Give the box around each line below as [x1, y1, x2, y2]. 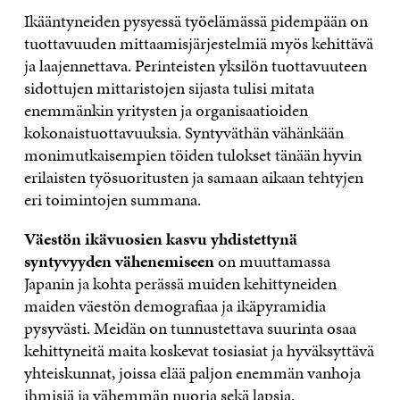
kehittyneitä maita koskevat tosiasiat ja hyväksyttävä [23, 338, 374, 363]
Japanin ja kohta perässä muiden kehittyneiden [23, 271, 337, 296]
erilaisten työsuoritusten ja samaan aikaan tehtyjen [23, 165, 363, 190]
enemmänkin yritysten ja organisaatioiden [23, 98, 308, 123]
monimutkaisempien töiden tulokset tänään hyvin [23, 143, 362, 168]
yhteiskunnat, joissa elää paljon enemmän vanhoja [23, 361, 361, 386]
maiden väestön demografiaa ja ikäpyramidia [23, 294, 326, 319]
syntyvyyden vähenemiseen [23, 249, 214, 274]
